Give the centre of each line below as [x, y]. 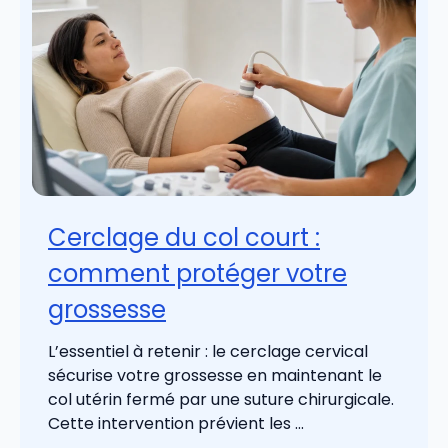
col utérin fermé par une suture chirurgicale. [221, 400]
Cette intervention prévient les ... [176, 424]
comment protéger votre [197, 274]
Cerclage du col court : [184, 238]
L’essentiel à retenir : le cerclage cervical [208, 352]
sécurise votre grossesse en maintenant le [215, 376]
